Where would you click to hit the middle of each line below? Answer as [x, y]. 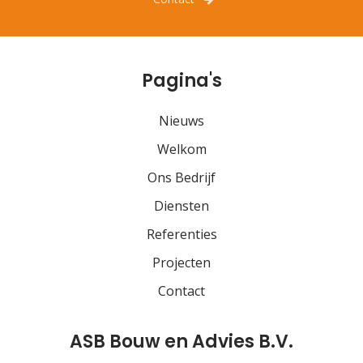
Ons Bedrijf [181, 178]
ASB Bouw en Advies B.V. [181, 342]
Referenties [181, 235]
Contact [181, 291]
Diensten [181, 206]
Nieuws [181, 121]
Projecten [181, 263]
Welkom [181, 149]
